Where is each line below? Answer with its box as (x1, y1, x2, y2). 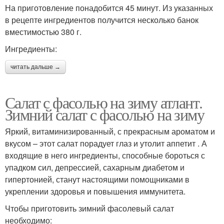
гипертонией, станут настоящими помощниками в (5, 173, 189, 185)
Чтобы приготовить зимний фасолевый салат (5, 202, 174, 214)
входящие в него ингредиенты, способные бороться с (5, 149, 205, 161)
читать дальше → (10, 63, 60, 70)
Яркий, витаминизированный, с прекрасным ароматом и (5, 125, 215, 137)
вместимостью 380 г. (5, 25, 81, 37)
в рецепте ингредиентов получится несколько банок (5, 13, 198, 25)
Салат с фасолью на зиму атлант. (5, 91, 202, 113)
